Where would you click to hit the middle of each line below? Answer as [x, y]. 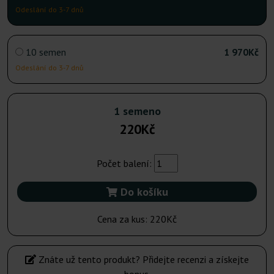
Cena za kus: [124, 219]
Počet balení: [125, 164]
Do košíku [143, 192]
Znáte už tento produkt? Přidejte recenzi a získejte [143, 260]
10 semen [46, 52]
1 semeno [137, 111]
